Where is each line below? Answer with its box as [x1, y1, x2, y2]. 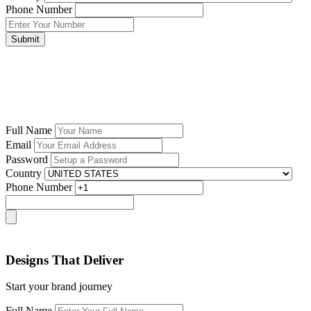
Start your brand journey [6, 280, 112, 293]
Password [6, 153, 48, 165]
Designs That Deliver [6, 252, 124, 267]
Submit [11, 33, 40, 44]
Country [6, 167, 42, 179]
